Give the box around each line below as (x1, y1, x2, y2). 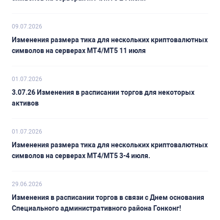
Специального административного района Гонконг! (12, 204, 181, 213)
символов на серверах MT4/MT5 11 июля (12, 47, 146, 55)
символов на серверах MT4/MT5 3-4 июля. (12, 152, 150, 160)
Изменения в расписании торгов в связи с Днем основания (12, 193, 204, 202)
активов (12, 99, 39, 108)
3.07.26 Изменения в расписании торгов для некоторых (12, 88, 194, 97)
